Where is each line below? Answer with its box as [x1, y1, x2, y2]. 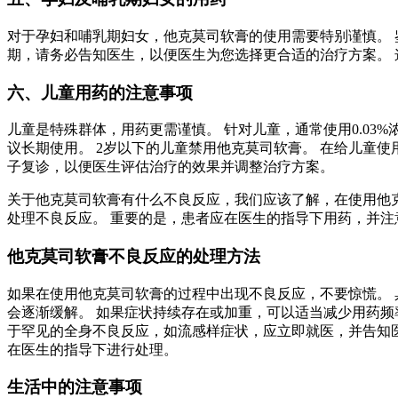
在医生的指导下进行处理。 [7, 341, 178, 357]
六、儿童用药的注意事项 [7, 83, 193, 102]
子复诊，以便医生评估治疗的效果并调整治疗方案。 [7, 159, 334, 175]
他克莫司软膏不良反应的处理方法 [7, 246, 260, 266]
